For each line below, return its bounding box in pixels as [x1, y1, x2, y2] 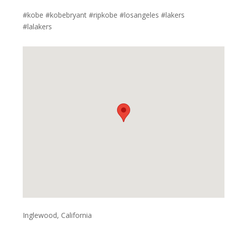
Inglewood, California [22, 210, 92, 220]
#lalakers [22, 22, 52, 32]
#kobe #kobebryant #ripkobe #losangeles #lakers [22, 10, 185, 20]
